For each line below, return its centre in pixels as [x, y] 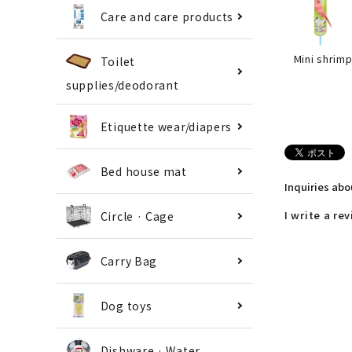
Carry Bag [129, 261]
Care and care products [167, 16]
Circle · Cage [137, 216]
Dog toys [126, 306]
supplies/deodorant [123, 85]
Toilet [117, 61]
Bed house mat [143, 172]
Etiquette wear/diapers [166, 127]
